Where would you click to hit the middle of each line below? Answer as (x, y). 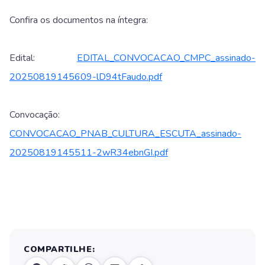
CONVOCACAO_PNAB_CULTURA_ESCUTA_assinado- (125, 133)
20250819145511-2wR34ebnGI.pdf (89, 152)
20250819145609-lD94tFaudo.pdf (86, 77)
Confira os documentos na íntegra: (80, 20)
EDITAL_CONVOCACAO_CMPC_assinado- (166, 58)
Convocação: (35, 114)
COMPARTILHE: (59, 249)
